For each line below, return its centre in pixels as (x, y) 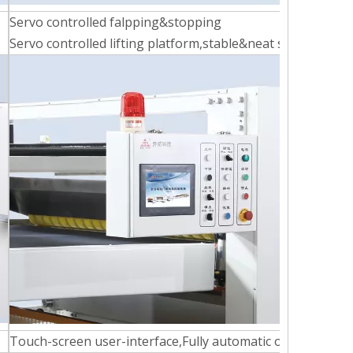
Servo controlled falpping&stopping (115, 22)
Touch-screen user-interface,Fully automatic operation (171, 341)
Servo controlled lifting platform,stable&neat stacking (168, 43)
